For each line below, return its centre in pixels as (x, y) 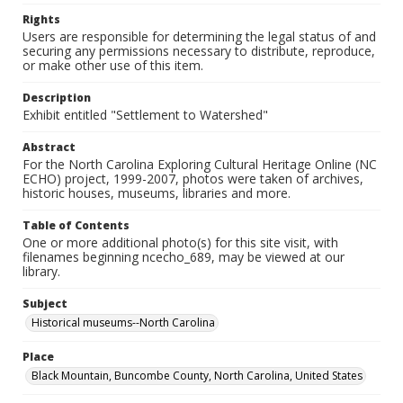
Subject (45, 304)
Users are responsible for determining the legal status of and (199, 36)
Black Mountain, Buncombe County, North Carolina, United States (197, 376)
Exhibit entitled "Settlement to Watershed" (145, 115)
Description (57, 98)
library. (41, 271)
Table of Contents (76, 225)
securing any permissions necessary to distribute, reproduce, (199, 51)
